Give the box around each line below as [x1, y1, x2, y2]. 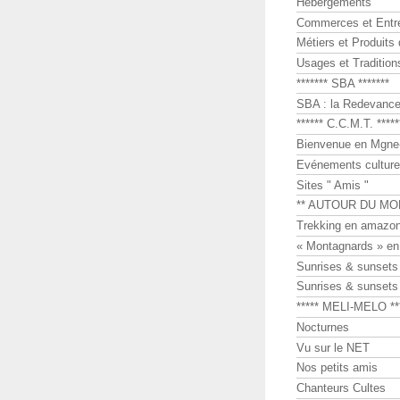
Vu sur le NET [296, 340, 370, 354]
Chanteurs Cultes [296, 381, 386, 396]
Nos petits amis [296, 361, 378, 375]
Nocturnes [296, 320, 349, 334]
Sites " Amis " [296, 178, 369, 192]
